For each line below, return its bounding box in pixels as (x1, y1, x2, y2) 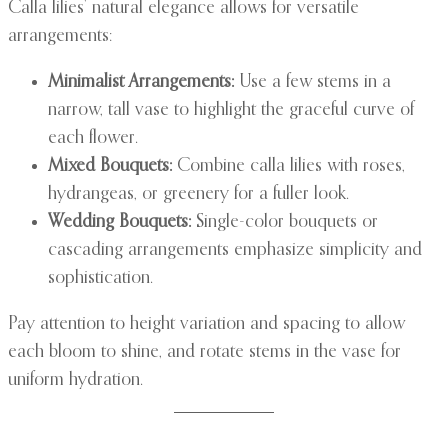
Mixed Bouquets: (48, 157, 172, 176)
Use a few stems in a (234, 73, 391, 92)
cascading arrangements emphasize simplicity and (48, 241, 422, 260)
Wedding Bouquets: (48, 213, 191, 232)
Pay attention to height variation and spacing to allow (8, 315, 405, 334)
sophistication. (48, 269, 153, 288)
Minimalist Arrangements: (48, 73, 234, 92)
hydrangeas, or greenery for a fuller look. (48, 185, 349, 204)
